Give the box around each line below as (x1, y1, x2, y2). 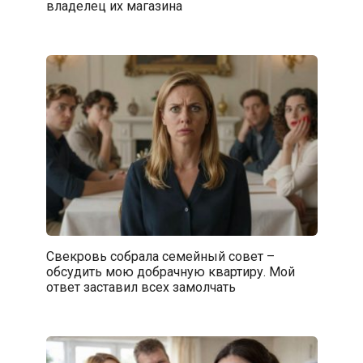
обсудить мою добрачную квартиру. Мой (45, 264, 295, 280)
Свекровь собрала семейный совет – (45, 249, 275, 265)
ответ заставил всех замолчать (45, 280, 236, 296)
